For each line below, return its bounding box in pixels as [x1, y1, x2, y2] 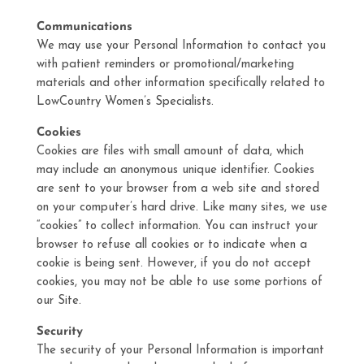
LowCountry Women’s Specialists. [36, 96, 214, 108]
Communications [36, 21, 132, 33]
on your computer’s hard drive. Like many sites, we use [36, 201, 327, 214]
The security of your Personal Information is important [36, 344, 324, 357]
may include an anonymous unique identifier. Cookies [36, 164, 314, 176]
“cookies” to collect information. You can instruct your [36, 220, 318, 232]
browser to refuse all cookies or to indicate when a [36, 239, 307, 251]
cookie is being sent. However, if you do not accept [36, 258, 311, 270]
